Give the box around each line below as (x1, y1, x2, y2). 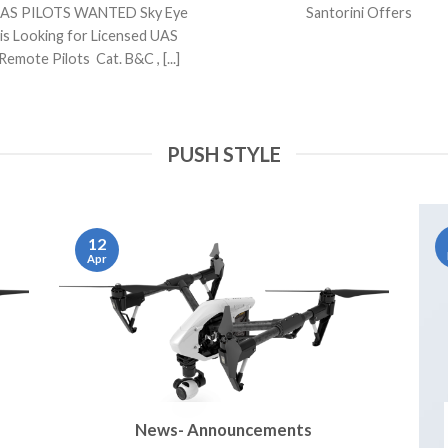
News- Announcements (135, 420, 313, 441)
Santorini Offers (306, 3, 412, 21)
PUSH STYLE (167, 142, 281, 167)
